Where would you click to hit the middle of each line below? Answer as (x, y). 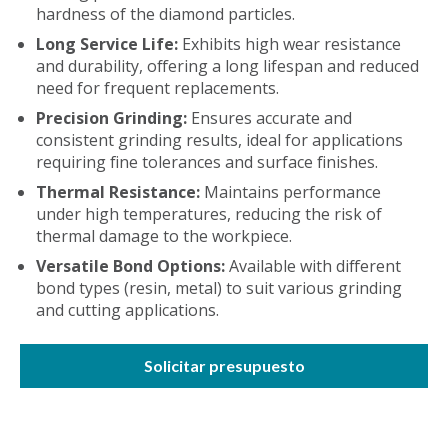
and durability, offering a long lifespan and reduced (227, 66)
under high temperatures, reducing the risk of (209, 214)
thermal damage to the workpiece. (164, 236)
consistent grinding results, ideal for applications (219, 140)
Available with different (315, 266)
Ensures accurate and (271, 118)
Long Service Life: (109, 44)
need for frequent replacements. (157, 88)
